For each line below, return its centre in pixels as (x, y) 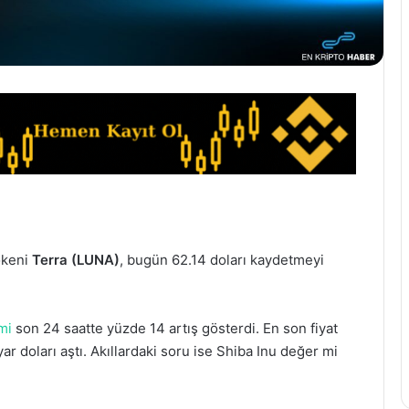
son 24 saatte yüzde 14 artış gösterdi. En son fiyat (175, 328)
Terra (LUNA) (76, 259)
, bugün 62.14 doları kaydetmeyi (222, 259)
